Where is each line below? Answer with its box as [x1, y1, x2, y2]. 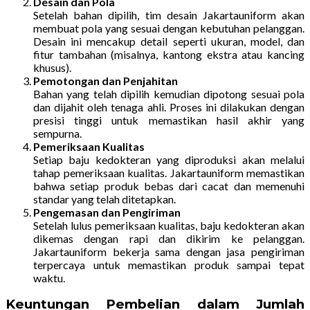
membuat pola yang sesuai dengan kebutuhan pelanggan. [33, 21, 304, 35]
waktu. [33, 271, 65, 284]
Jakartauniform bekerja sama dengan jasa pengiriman [33, 244, 304, 258]
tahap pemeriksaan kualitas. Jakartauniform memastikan [33, 165, 304, 179]
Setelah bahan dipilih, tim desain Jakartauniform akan [33, 8, 304, 21]
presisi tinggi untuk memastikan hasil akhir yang [33, 113, 304, 127]
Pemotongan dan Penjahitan [33, 73, 178, 87]
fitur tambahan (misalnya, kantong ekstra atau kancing [33, 47, 304, 61]
